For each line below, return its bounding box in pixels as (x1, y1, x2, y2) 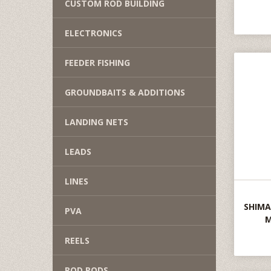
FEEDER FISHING (65, 57, 130, 68)
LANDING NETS (65, 116, 128, 128)
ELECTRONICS (65, 27, 122, 39)
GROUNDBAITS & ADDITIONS (65, 87, 185, 98)
